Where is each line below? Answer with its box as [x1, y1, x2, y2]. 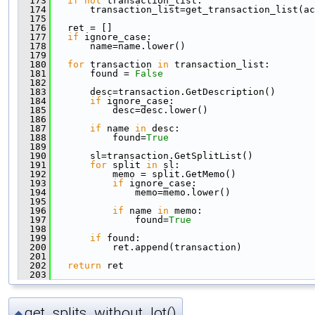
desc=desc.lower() [51, 105, 208, 116]
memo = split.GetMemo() [51, 169, 236, 180]
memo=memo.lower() [51, 187, 231, 198]
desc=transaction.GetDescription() [51, 86, 276, 98]
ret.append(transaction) [51, 242, 242, 253]
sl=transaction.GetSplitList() [51, 150, 253, 162]
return [67, 260, 101, 271]
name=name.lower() [51, 41, 186, 52]
